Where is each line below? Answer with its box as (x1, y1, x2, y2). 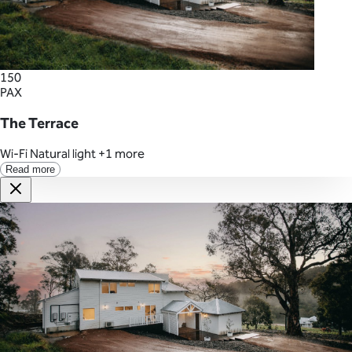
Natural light (30, 146, 96, 162)
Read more (5, 163, 55, 176)
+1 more (98, 146, 145, 162)
